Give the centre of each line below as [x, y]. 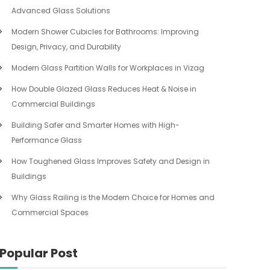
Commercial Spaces [50, 212]
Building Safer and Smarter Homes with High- [96, 125]
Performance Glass [47, 140]
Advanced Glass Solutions [61, 11]
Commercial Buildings [54, 104]
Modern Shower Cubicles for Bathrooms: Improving [105, 32]
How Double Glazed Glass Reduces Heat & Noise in [104, 89]
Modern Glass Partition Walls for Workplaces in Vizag [108, 68]
